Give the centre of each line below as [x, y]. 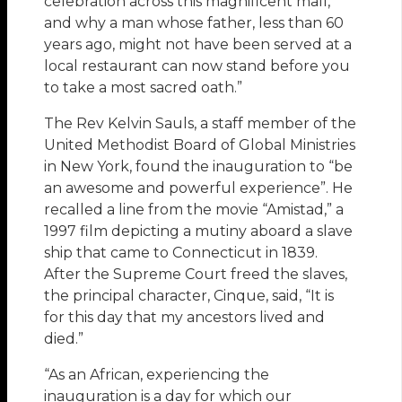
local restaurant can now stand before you [197, 66]
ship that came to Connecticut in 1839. [181, 253]
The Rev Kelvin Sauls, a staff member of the [201, 124]
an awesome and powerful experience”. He [199, 188]
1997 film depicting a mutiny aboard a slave [199, 232]
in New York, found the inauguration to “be [199, 167]
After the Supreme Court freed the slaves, [196, 275]
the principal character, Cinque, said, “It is [189, 296]
